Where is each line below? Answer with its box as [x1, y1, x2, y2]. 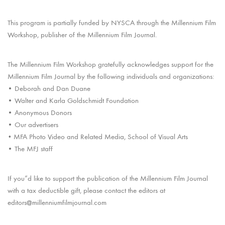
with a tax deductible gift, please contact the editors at [8, 185, 165, 195]
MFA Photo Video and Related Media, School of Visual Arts [14, 132, 188, 141]
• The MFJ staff [8, 144, 53, 153]
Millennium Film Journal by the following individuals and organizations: [8, 71, 214, 81]
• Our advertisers [8, 120, 58, 129]
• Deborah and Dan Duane [8, 83, 90, 93]
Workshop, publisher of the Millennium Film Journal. [8, 30, 157, 39]
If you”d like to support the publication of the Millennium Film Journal [8, 173, 208, 183]
